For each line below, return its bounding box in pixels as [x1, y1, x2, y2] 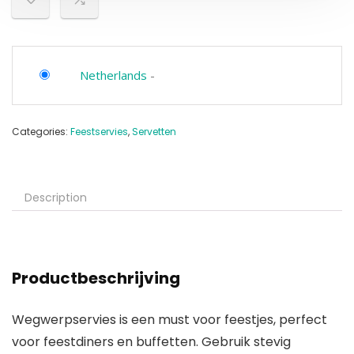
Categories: [12, 125, 70, 138]
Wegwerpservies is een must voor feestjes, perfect [12, 311, 327, 329]
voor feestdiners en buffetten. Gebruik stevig [12, 333, 291, 351]
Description [24, 190, 87, 205]
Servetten [132, 125, 176, 138]
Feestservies [70, 125, 128, 138]
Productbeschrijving [12, 267, 180, 289]
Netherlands [80, 67, 147, 83]
